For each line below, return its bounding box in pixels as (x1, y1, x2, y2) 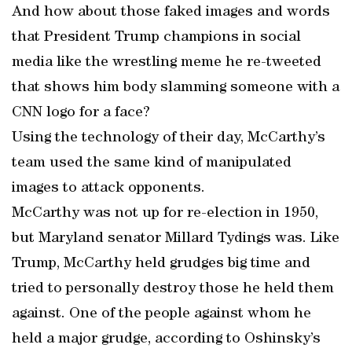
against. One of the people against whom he (12, 306, 311, 322)
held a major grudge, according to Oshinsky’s (12, 332, 321, 347)
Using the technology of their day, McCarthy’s (12, 130, 325, 146)
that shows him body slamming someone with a (12, 80, 339, 96)
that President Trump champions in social (12, 30, 301, 46)
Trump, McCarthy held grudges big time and (12, 256, 310, 272)
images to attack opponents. (12, 181, 205, 196)
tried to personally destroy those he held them (12, 281, 334, 297)
